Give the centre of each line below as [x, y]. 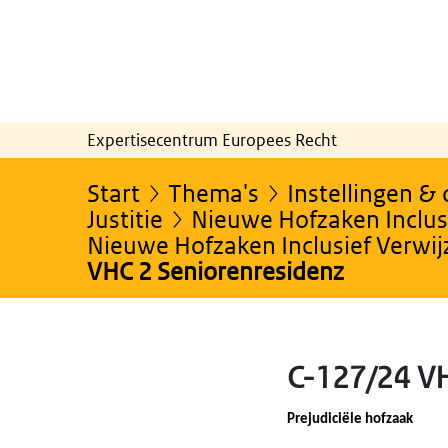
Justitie [125, 218]
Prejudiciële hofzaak [350, 419]
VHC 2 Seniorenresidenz [218, 270]
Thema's [213, 192]
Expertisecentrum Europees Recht [212, 139]
